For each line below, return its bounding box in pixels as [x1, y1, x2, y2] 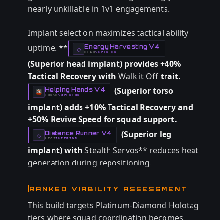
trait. [158, 71, 181, 82]
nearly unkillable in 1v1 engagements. [28, 3, 170, 14]
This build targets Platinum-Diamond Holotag [28, 200, 199, 211]
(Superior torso [112, 85, 174, 97]
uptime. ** [28, 42, 68, 54]
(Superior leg [119, 129, 171, 140]
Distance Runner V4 [45, 129, 112, 137]
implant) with [28, 145, 85, 156]
